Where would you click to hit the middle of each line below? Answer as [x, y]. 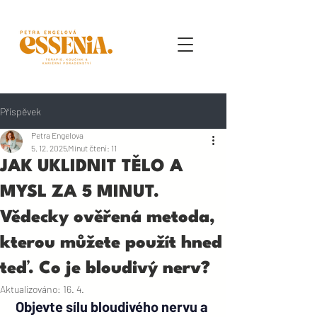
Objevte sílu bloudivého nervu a [113, 306]
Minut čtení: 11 [92, 148]
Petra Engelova [57, 135]
